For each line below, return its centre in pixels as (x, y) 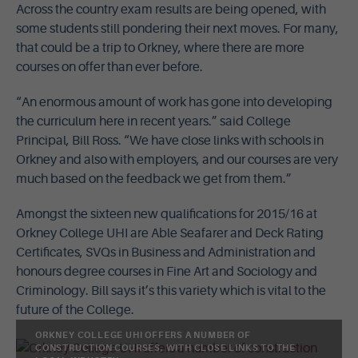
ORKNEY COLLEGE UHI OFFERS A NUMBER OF (143, 335)
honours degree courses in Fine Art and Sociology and (167, 272)
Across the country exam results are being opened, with (171, 10)
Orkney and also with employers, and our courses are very (177, 160)
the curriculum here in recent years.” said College (153, 121)
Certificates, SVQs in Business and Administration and (166, 253)
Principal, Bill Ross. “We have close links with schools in (170, 141)
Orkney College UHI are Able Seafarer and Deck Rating (170, 233)
